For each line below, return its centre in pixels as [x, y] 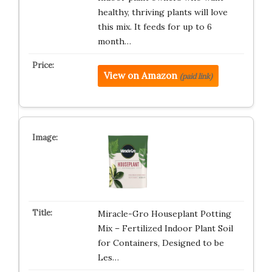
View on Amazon [140, 76]
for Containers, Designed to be [161, 243]
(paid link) [196, 76]
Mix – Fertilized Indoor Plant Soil [165, 228]
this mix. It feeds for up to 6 [155, 27]
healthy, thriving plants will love [162, 12]
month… [114, 41]
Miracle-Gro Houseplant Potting [164, 214]
